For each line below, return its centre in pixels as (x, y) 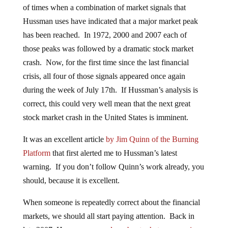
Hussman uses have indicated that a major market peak (110, 21)
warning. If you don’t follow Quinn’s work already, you (113, 167)
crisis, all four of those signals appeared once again (104, 76)
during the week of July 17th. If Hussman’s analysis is (110, 90)
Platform (36, 153)
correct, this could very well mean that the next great (106, 104)
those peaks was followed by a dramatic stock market (108, 49)
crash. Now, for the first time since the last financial (106, 63)
